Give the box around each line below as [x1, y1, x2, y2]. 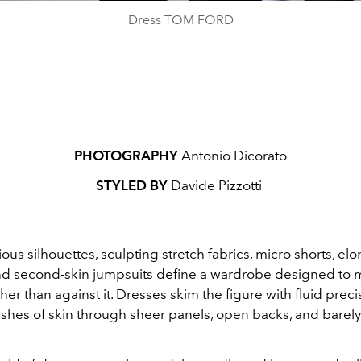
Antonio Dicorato [178, 147, 287, 164]
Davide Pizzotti [171, 176, 265, 193]
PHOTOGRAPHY [74, 147, 178, 164]
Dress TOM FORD [127, 11, 234, 27]
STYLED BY [96, 176, 171, 193]
